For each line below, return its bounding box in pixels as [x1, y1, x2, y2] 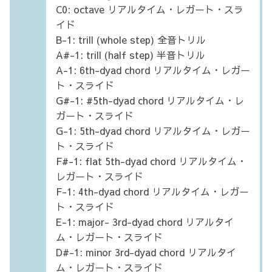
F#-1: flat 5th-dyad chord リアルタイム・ [56, 154, 246, 168]
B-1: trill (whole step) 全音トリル [56, 32, 206, 46]
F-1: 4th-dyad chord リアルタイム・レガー [56, 184, 249, 198]
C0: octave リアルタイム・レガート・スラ [56, 2, 243, 16]
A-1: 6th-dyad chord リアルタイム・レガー [56, 63, 250, 76]
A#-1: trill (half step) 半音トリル [56, 47, 205, 61]
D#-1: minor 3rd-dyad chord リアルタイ [56, 245, 236, 259]
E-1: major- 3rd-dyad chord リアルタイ [56, 214, 234, 228]
